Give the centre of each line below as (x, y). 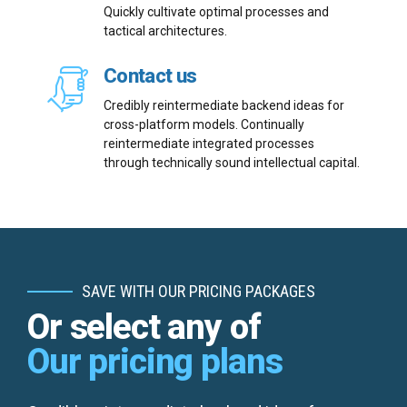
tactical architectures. (165, 31)
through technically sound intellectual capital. (232, 162)
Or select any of (144, 326)
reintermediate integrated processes (209, 143)
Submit (203, 169)
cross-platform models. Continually (204, 124)
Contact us (150, 76)
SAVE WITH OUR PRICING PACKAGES (199, 292)
